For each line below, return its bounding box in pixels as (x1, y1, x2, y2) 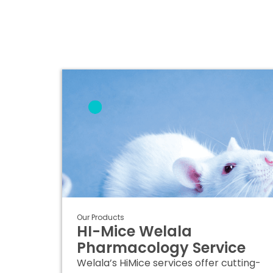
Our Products (77, 212, 124, 222)
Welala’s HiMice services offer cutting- (77, 256, 261, 270)
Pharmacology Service (77, 238, 246, 258)
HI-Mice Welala (77, 221, 192, 241)
